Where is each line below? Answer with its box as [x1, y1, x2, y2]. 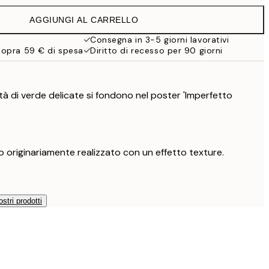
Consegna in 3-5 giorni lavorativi [90, 34, 229, 45]
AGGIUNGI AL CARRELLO [29, 15, 139, 25]
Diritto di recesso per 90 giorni [90, 45, 223, 56]
